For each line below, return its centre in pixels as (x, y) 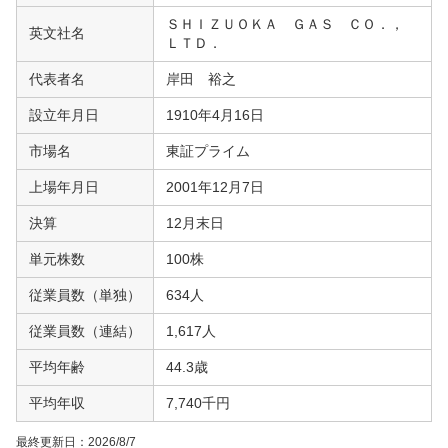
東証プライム (208, 150)
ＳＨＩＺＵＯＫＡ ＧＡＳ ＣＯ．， (292, 23)
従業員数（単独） (85, 294)
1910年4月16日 (215, 114)
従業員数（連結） (85, 330)
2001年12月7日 (215, 186)
